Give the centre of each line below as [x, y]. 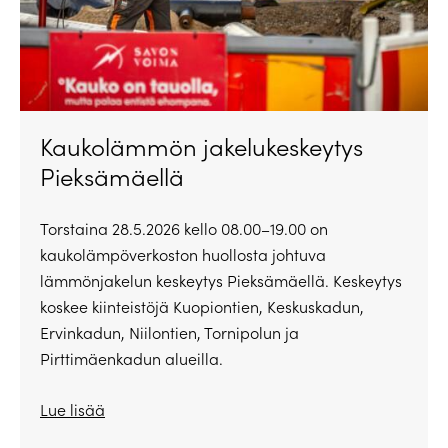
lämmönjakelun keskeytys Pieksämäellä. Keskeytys [221, 281]
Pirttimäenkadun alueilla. [131, 359]
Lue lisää [72, 410]
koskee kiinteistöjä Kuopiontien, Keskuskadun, [202, 307]
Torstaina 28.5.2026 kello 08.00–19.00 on [184, 229]
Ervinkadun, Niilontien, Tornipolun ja [169, 333]
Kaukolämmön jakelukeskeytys [201, 146]
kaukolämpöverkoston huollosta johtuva [183, 255]
